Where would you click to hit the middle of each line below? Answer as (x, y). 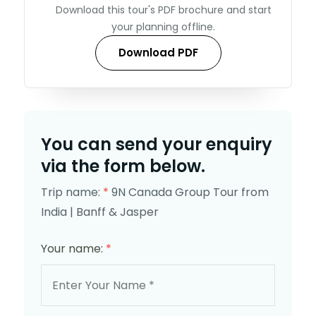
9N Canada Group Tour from (190, 192)
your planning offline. (163, 26)
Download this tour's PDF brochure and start (163, 10)
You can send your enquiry (157, 144)
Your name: (73, 248)
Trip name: (72, 192)
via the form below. (123, 166)
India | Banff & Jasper (100, 212)
